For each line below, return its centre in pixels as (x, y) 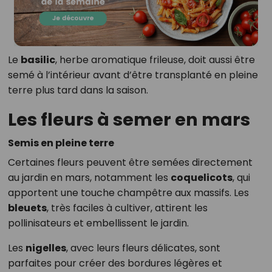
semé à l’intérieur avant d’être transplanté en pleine (133, 75)
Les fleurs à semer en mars (129, 120)
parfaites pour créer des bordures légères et (115, 263)
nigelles (46, 248)
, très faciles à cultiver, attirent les (127, 208)
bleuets (27, 208)
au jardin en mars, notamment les (89, 178)
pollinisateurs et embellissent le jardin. (98, 223)
